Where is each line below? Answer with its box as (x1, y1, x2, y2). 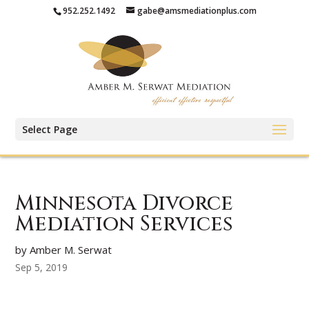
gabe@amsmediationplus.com (137, 5, 257, 17)
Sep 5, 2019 (15, 261, 68, 274)
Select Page (22, 123, 78, 136)
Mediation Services (15, 210, 234, 238)
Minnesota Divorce (15, 190, 234, 217)
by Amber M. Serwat (15, 243, 112, 257)
